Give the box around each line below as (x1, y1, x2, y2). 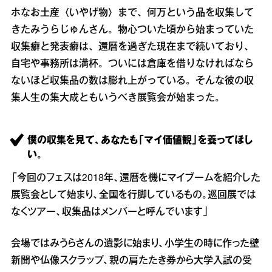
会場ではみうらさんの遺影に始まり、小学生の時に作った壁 (11, 240, 259, 248)
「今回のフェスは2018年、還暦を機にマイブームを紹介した (11, 174, 260, 183)
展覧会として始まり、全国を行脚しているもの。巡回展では (11, 191, 256, 200)
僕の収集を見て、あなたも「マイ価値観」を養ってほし (27, 137, 253, 145)
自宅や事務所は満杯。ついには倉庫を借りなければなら (11, 60, 254, 69)
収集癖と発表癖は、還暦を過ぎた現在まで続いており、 (11, 43, 254, 52)
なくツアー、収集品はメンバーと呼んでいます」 (11, 208, 209, 217)
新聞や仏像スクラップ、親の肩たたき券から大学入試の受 (11, 257, 252, 265)
